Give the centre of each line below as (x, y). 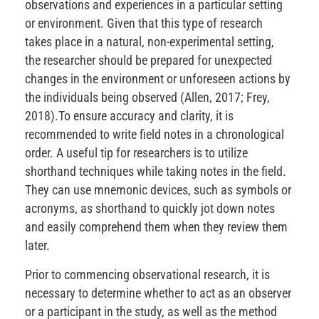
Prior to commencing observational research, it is (147, 275)
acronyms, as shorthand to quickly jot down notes (150, 209)
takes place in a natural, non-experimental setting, (150, 42)
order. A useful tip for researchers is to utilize (136, 153)
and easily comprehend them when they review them (156, 227)
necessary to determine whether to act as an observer (158, 293)
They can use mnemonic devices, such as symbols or (158, 190)
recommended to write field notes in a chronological (155, 135)
